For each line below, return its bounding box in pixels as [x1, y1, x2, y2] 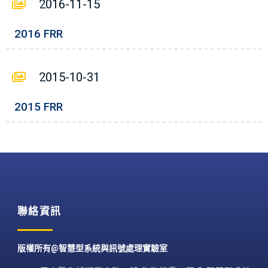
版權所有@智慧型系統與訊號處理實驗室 [17, 243, 167, 253]
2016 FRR [14, 28, 63, 41]
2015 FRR [14, 100, 63, 114]
